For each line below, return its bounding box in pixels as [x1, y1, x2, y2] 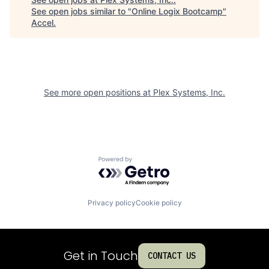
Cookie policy [135, 198, 182, 207]
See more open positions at [44, 87, 153, 97]
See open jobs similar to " [31, 6, 131, 16]
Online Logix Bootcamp [131, 6, 223, 16]
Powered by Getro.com [98, 156, 204, 169]
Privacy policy [87, 198, 136, 207]
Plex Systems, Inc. [153, 87, 225, 97]
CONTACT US [148, 250, 196, 261]
